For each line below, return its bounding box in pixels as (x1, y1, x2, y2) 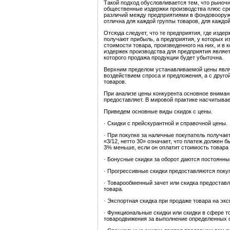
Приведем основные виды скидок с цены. (104, 108, 213, 115)
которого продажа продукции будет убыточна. (104, 54, 223, 61)
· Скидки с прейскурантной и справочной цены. (104, 120, 227, 127)
